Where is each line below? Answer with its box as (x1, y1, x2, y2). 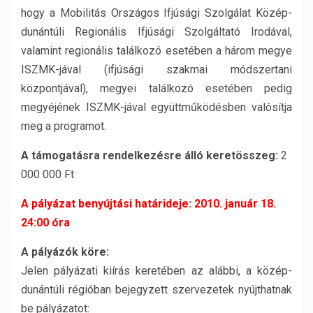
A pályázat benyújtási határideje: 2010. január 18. (21, 197, 276, 210)
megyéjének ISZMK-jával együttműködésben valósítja (21, 101, 292, 114)
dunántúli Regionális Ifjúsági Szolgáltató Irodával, (21, 25, 292, 38)
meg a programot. (21, 119, 106, 133)
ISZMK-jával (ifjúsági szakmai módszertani (21, 63, 292, 76)
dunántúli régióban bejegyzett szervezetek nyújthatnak (21, 283, 292, 296)
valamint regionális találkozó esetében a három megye (21, 44, 292, 57)
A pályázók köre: (21, 245, 109, 259)
